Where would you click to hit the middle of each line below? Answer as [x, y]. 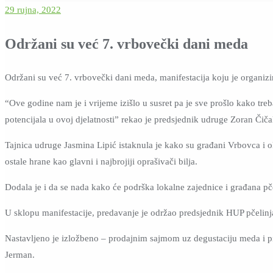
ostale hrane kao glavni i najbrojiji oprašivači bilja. [101, 161]
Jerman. [20, 255]
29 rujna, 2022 [33, 10]
